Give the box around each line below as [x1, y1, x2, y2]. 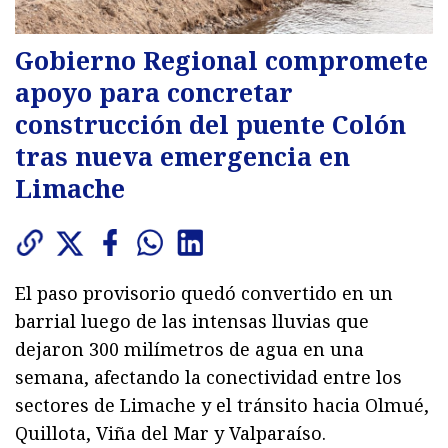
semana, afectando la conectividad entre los [15, 365, 402, 390]
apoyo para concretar [15, 75, 293, 110]
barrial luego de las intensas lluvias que [15, 309, 369, 334]
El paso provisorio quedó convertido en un [15, 281, 393, 306]
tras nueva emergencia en [15, 139, 350, 174]
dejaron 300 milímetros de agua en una [15, 337, 364, 362]
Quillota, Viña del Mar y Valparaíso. [15, 421, 326, 446]
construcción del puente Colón [15, 107, 406, 142]
